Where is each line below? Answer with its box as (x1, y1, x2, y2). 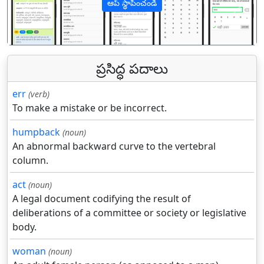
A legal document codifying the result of (12, 192, 191, 206)
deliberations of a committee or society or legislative (12, 206, 246, 220)
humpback (12, 126, 60, 139)
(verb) (28, 88, 49, 100)
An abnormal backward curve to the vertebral (12, 140, 216, 153)
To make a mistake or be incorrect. (12, 101, 167, 115)
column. (12, 154, 48, 167)
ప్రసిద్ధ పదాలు (96, 59, 168, 78)
